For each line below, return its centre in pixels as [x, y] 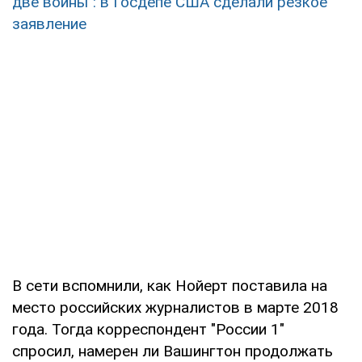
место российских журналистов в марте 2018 [175, 308]
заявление [49, 24]
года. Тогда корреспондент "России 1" [148, 330]
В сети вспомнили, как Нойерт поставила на [170, 286]
